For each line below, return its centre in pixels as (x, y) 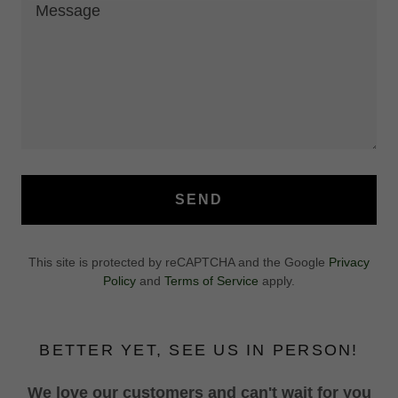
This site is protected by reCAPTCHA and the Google (179, 262)
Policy (119, 281)
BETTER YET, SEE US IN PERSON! (199, 350)
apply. (277, 281)
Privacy (349, 262)
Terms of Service (211, 281)
